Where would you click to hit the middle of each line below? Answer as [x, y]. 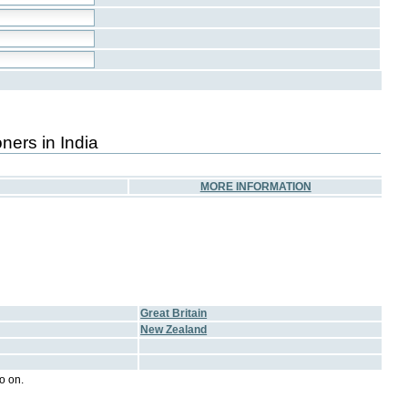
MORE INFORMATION [255, 187]
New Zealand [174, 330]
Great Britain [174, 314]
